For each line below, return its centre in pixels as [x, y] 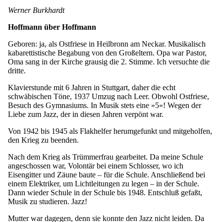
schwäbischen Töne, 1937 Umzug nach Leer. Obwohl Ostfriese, [109, 97]
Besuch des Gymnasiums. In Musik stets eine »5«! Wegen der [105, 106]
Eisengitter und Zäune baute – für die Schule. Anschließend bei [107, 175]
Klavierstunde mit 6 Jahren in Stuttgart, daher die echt [92, 88]
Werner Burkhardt [36, 10]
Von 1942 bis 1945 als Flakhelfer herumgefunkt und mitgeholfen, [110, 131]
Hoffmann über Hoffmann [52, 27]
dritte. [17, 71]
